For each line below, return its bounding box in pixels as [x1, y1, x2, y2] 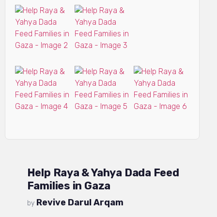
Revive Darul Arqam [36, 197, 124, 208]
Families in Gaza [27, 179, 111, 192]
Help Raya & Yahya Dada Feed [27, 166, 179, 179]
